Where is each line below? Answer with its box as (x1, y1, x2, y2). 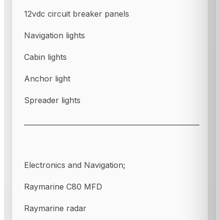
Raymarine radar (24, 203, 86, 213)
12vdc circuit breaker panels (24, 8, 129, 19)
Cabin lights (24, 52, 67, 62)
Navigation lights (24, 30, 85, 40)
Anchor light (24, 73, 70, 83)
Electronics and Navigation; (24, 160, 125, 170)
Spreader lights (24, 95, 81, 105)
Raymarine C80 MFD (24, 181, 102, 192)
